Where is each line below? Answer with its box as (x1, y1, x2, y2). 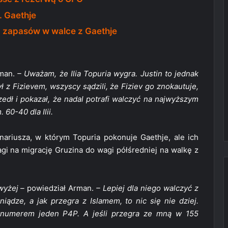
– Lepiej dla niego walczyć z (96, 183, 199, 193)
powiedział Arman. (24, 183, 97, 193)
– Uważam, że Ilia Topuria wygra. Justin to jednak (17, 68, 199, 78)
